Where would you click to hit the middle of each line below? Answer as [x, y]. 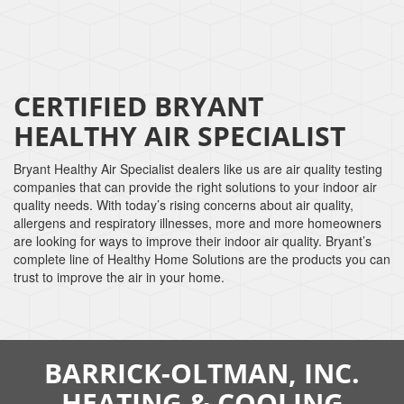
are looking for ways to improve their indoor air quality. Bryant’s [193, 240]
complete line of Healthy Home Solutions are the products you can [202, 258]
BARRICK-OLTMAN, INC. [202, 372]
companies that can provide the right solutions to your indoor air [195, 186]
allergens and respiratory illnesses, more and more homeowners [197, 222]
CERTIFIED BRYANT [138, 106]
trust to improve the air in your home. [119, 276]
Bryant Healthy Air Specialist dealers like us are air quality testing [198, 168]
